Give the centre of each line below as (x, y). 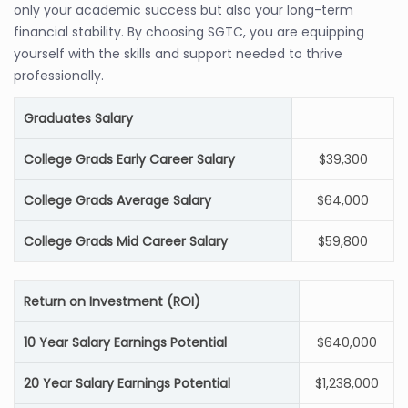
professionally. (59, 76)
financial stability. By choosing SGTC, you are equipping (189, 32)
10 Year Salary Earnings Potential (125, 342)
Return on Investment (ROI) (112, 301)
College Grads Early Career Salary (129, 159)
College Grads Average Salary (117, 200)
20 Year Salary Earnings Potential (127, 383)
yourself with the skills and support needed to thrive (178, 54)
